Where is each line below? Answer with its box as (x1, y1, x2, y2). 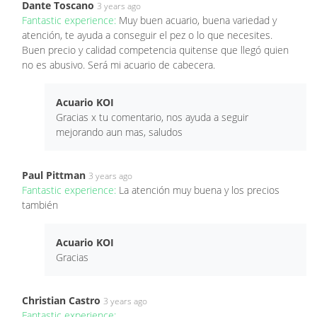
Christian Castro (22, 293, 100, 307)
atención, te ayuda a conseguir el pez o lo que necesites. (22, 28, 272, 42)
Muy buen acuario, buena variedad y (119, 13, 277, 27)
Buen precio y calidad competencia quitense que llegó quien (22, 42, 289, 57)
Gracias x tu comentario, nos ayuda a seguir (56, 110, 248, 124)
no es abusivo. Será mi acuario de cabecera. (22, 57, 215, 71)
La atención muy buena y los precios (119, 183, 279, 197)
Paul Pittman (22, 168, 86, 182)
